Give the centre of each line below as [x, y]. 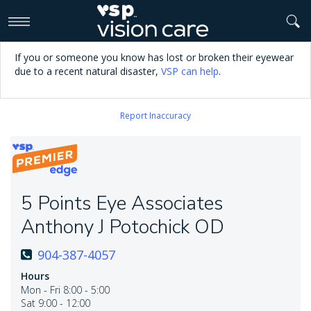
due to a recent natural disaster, [88, 71]
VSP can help [190, 71]
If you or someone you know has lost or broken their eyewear [154, 57]
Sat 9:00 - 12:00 [56, 303]
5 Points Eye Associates [122, 203]
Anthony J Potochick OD [123, 227]
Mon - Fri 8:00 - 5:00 [65, 290]
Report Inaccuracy [155, 116]
